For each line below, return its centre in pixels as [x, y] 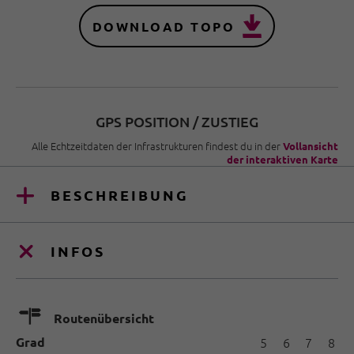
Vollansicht [311, 146]
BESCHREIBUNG [120, 194]
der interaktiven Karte [282, 159]
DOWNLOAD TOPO [164, 26]
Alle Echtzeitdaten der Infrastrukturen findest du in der [157, 146]
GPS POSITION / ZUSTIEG [177, 121]
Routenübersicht [104, 318]
